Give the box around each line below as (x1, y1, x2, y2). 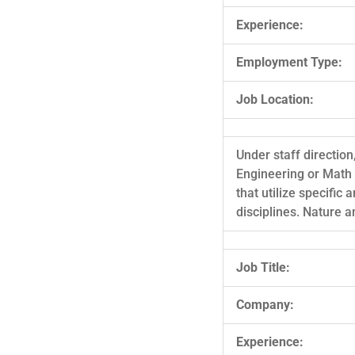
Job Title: (236, 259, 290, 275)
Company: (236, 296, 294, 312)
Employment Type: (236, 54, 342, 70)
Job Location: (236, 91, 314, 107)
